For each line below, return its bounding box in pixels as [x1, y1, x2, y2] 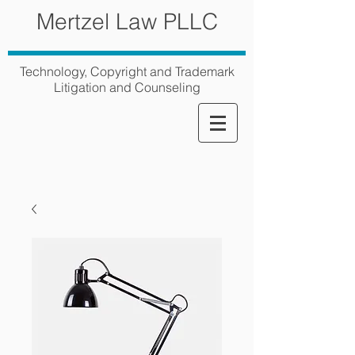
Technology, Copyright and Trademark [19, 63, 235, 79]
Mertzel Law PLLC [36, 8, 218, 35]
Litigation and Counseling [53, 79, 200, 95]
